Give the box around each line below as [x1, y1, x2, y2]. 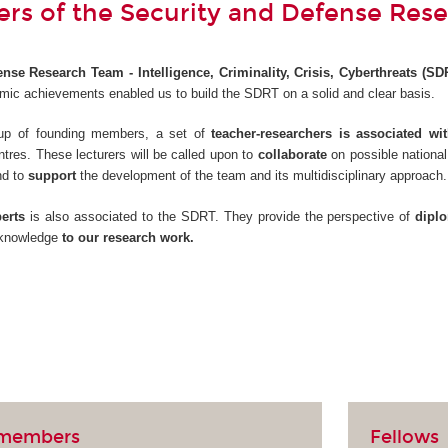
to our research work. [58, 229, 195, 245]
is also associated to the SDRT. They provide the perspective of [25, 208, 416, 224]
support [28, 168, 81, 184]
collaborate [257, 147, 332, 163]
